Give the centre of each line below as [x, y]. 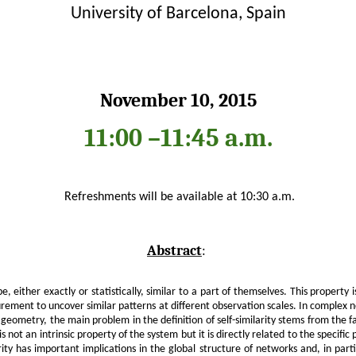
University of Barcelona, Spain [178, 14]
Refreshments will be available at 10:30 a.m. [178, 197]
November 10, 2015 [178, 100]
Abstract [174, 250]
